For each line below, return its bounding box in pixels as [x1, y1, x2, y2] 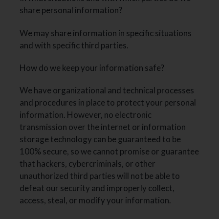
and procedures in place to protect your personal [20, 97, 197, 108]
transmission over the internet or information [20, 122, 186, 132]
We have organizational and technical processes [20, 85, 195, 96]
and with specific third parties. [20, 40, 129, 50]
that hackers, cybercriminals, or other [20, 158, 156, 169]
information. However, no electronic [20, 109, 152, 120]
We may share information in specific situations [20, 27, 192, 38]
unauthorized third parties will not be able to [20, 171, 180, 181]
